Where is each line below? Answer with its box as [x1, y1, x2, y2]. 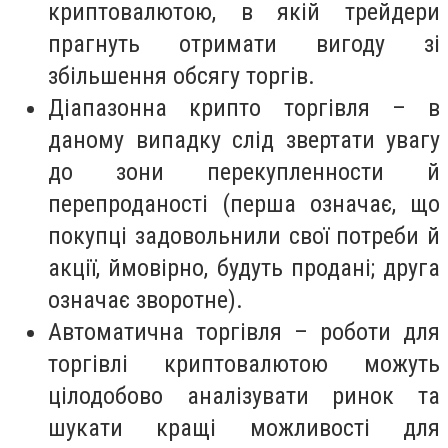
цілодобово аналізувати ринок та [48, 382, 440, 411]
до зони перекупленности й [48, 158, 440, 187]
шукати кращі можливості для [48, 414, 440, 443]
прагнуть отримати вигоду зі [48, 30, 440, 59]
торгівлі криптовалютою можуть [48, 350, 440, 379]
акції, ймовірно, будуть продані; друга [48, 254, 440, 283]
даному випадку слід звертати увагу [48, 126, 440, 155]
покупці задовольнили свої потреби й [48, 222, 440, 251]
